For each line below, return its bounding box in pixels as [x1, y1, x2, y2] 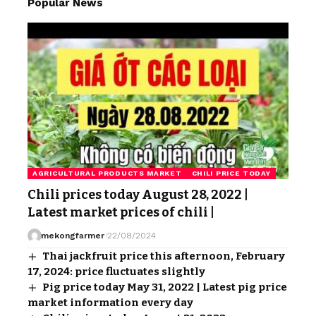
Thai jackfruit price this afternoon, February [42, 250, 286, 262]
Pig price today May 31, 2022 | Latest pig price [42, 281, 288, 293]
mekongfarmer [40, 231, 104, 241]
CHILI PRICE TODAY [191, 169, 271, 177]
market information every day [28, 296, 193, 309]
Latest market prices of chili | [28, 205, 214, 220]
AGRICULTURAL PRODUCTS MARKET [32, 169, 182, 177]
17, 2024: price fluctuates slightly [28, 265, 205, 278]
